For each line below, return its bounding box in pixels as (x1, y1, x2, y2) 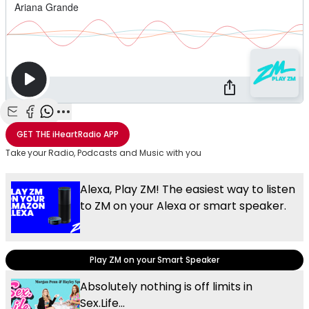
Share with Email (13, 119, 99, 134)
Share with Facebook (30, 119, 137, 134)
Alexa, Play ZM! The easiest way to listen (80, 181, 295, 197)
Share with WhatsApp (46, 119, 158, 134)
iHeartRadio (50, 128, 103, 140)
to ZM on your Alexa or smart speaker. (80, 197, 286, 214)
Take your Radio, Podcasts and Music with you (6, 146, 201, 159)
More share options (63, 119, 166, 134)
